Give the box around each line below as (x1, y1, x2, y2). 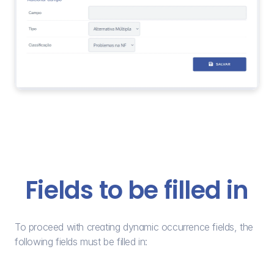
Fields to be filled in (25, 173, 249, 208)
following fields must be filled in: (15, 235, 148, 248)
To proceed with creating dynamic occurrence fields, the (15, 221, 254, 234)
